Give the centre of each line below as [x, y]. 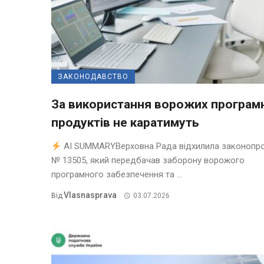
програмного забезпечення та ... [117, 175]
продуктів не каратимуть [125, 123]
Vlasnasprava [90, 195]
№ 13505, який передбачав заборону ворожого [148, 161]
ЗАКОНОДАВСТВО [93, 77]
